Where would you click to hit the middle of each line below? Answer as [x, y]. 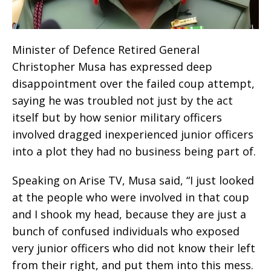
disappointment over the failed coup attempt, [133, 84]
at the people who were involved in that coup [131, 198]
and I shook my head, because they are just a [129, 214]
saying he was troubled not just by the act [122, 101]
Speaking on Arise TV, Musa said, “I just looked [133, 181]
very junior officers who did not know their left [134, 248]
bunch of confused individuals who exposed [126, 231]
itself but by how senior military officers [117, 118]
